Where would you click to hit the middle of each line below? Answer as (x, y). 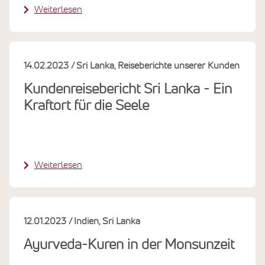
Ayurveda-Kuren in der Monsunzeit (129, 245)
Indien (86, 221)
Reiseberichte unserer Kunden (179, 65)
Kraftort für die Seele (86, 106)
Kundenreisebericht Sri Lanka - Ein (128, 89)
